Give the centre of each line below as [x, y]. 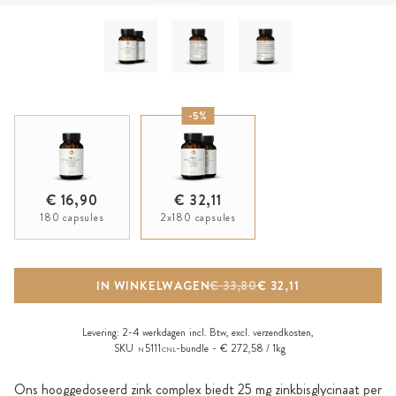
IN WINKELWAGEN [153, 286]
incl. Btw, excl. [221, 332]
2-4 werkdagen [152, 332]
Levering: [101, 332]
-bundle [192, 348]
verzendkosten [282, 332]
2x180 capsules [198, 217]
